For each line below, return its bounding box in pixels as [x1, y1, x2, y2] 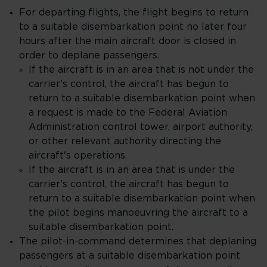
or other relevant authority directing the [29, 136, 221, 146]
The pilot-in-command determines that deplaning [19, 237, 256, 246]
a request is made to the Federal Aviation [29, 108, 227, 117]
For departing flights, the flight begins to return [19, 8, 249, 17]
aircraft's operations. [29, 151, 127, 160]
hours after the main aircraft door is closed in [19, 36, 236, 46]
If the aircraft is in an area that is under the [29, 165, 235, 175]
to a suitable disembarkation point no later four [19, 22, 247, 32]
